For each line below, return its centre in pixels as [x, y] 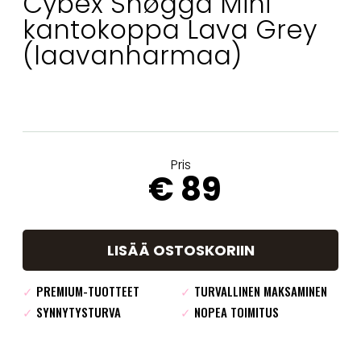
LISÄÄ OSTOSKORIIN [180, 250]
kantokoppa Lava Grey [170, 29]
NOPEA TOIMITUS [235, 311]
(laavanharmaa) [132, 55]
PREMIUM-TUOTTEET [86, 290]
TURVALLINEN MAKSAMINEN [259, 290]
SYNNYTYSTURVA [77, 311]
